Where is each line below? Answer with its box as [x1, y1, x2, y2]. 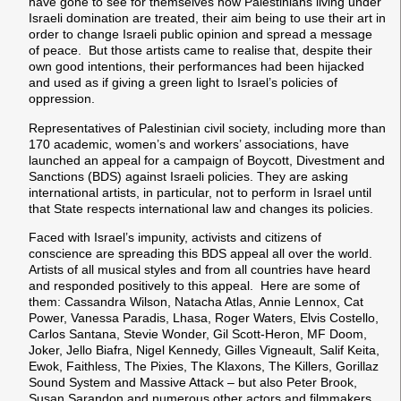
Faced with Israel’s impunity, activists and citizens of [29, 230, 321, 244]
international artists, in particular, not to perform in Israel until [29, 184, 371, 200]
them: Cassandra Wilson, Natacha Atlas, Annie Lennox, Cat [29, 294, 363, 309]
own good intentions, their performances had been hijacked [29, 59, 364, 74]
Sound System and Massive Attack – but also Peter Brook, [29, 375, 357, 389]
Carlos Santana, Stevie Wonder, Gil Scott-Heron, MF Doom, [29, 327, 367, 341]
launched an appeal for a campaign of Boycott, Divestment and [29, 152, 385, 167]
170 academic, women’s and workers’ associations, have [29, 136, 349, 151]
